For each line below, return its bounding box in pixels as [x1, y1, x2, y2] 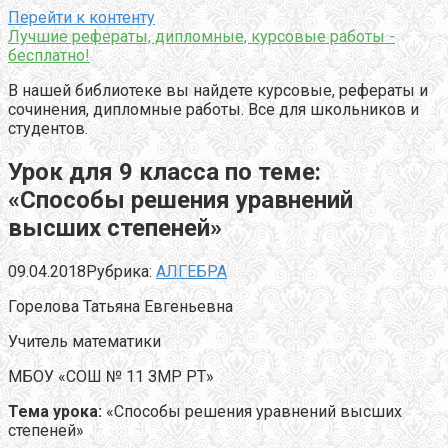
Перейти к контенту [8, 8, 155, 27]
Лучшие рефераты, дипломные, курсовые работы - [8, 27, 395, 46]
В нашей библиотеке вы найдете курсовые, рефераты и [8, 81, 428, 100]
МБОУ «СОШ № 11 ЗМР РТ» [8, 366, 214, 386]
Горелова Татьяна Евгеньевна [8, 296, 233, 316]
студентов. [8, 119, 88, 138]
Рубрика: [86, 261, 152, 281]
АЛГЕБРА [156, 261, 227, 281]
